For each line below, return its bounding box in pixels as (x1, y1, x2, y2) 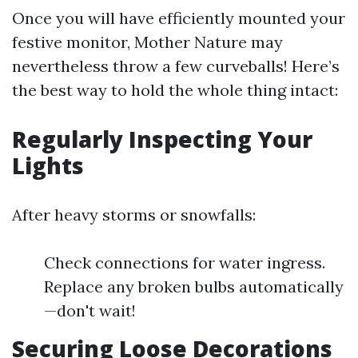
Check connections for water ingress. (44, 253, 325, 272)
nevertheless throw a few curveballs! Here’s (12, 56, 340, 76)
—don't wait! (44, 300, 136, 320)
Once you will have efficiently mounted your (12, 8, 345, 28)
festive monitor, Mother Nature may (12, 32, 283, 52)
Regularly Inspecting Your (12, 124, 312, 154)
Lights (12, 150, 84, 181)
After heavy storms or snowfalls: (12, 205, 256, 225)
